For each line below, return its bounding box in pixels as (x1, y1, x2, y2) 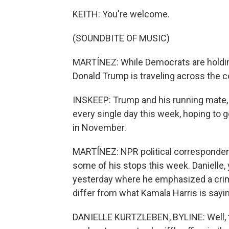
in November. (73, 122, 126, 133)
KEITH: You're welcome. (73, 9, 170, 19)
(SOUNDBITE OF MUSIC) (73, 33, 170, 43)
